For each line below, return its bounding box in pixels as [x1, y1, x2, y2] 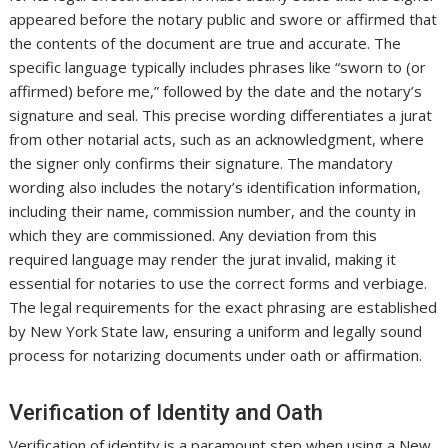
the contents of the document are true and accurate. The [9, 33, 402, 54]
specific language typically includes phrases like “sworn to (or [9, 57, 427, 78]
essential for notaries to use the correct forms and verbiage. [9, 273, 428, 294]
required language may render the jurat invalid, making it [9, 249, 397, 270]
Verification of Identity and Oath [9, 400, 324, 426]
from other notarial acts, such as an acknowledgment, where [9, 129, 425, 150]
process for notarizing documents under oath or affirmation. [9, 345, 423, 366]
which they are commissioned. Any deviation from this [9, 225, 378, 246]
